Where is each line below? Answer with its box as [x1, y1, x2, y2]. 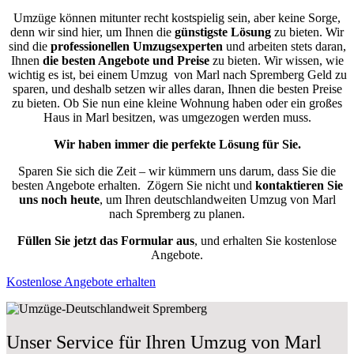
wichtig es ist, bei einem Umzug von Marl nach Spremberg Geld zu [7, 67, 347, 81]
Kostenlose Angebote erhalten [6, 274, 156, 288]
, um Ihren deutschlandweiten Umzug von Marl [99, 192, 336, 206]
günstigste [175, 24, 228, 39]
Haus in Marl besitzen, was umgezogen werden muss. [43, 110, 311, 124]
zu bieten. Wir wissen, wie [209, 53, 344, 67]
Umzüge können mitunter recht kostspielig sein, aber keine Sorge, [13, 10, 341, 24]
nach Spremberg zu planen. [109, 206, 245, 220]
